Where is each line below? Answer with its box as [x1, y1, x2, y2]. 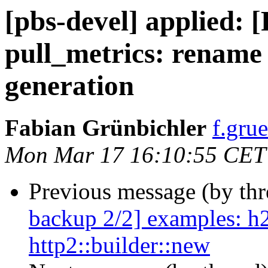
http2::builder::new [29, 232, 210, 258]
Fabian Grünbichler [5, 115, 206, 141]
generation [5, 70, 134, 101]
